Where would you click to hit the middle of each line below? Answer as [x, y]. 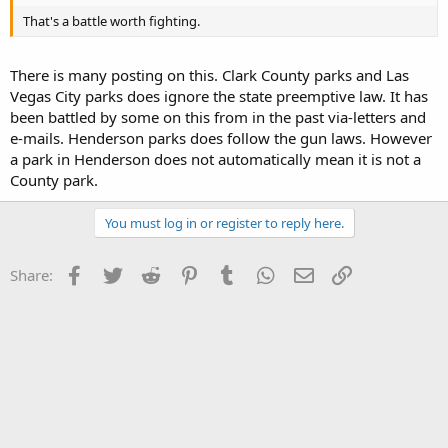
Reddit [185, 273]
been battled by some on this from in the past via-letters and [218, 117]
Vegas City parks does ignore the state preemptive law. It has [219, 96]
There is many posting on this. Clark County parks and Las [209, 75]
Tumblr [264, 273]
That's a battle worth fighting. [111, 20]
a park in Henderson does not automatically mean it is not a [215, 159]
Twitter [148, 273]
